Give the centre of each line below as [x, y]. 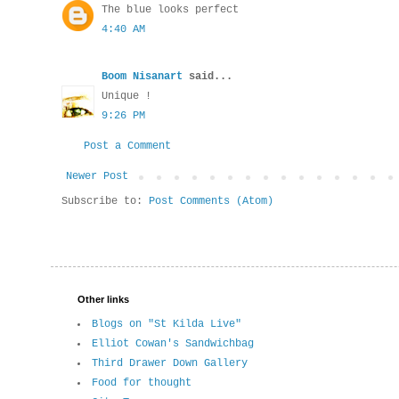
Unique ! [126, 97]
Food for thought [142, 383]
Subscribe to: [105, 202]
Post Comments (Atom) [211, 202]
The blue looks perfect [170, 10]
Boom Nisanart [142, 77]
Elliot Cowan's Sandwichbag [173, 344]
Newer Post [97, 177]
